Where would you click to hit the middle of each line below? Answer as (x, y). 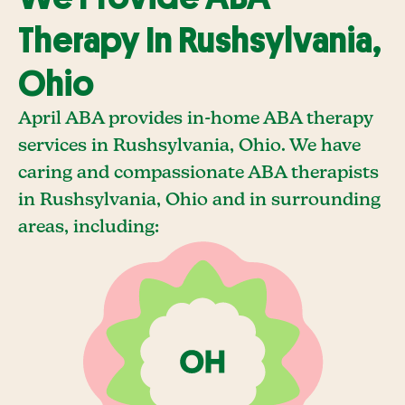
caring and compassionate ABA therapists (198, 173)
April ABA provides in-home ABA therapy (195, 119)
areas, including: (89, 227)
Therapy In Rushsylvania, (200, 41)
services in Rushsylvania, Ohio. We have (189, 146)
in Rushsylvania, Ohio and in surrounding (199, 200)
